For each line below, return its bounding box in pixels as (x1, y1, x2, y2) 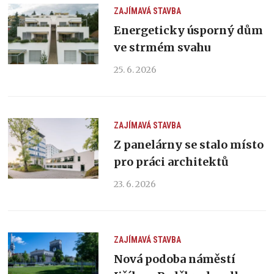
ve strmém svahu (113, 40, 210, 55)
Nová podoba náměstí (113, 252, 235, 267)
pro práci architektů (113, 155, 229, 169)
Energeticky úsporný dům (113, 23, 263, 38)
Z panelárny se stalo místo (113, 138, 264, 152)
